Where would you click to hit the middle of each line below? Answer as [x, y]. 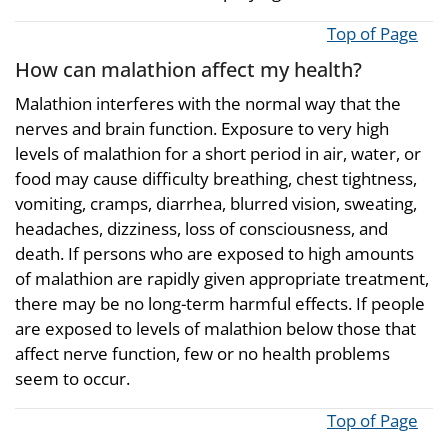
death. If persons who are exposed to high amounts [214, 253]
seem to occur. [72, 378]
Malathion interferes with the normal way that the [208, 103]
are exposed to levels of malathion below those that [215, 328]
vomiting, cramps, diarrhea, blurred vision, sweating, [216, 203]
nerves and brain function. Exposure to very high [202, 128]
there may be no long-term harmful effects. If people [220, 303]
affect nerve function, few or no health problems [202, 353]
